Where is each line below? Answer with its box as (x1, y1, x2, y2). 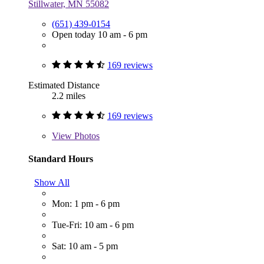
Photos (72, 131, 100, 141)
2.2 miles (52, 91, 85, 101)
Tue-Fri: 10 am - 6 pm (52, 219, 134, 230)
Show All (34, 177, 70, 187)
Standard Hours (28, 154, 93, 164)
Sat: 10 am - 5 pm (52, 240, 118, 251)
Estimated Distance (28, 80, 100, 91)
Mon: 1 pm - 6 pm (52, 198, 120, 209)
